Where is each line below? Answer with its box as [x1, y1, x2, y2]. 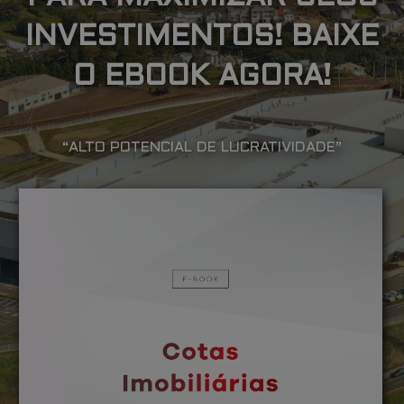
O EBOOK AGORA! [73, 63, 331, 91]
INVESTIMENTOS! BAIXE [25, 23, 379, 51]
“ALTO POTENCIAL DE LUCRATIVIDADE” [62, 140, 342, 154]
